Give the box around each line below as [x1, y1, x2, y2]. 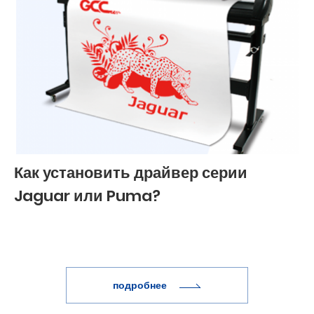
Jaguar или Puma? [14, 185, 161, 207]
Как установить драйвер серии [14, 162, 247, 184]
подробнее [113, 278, 169, 293]
